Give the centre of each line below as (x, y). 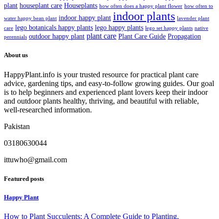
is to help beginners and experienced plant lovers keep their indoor (106, 92)
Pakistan (17, 126)
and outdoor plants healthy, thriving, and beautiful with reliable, (101, 101)
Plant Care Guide (142, 37)
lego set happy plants (169, 28)
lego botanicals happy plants (54, 28)
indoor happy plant (85, 18)
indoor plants (144, 16)
